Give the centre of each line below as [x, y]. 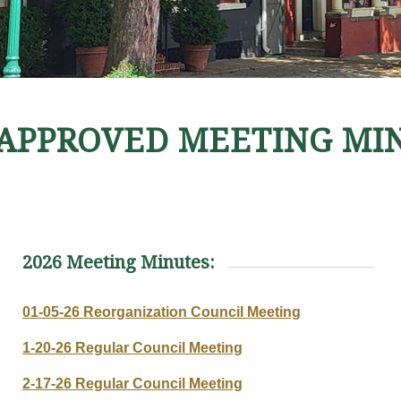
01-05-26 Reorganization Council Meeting [162, 312]
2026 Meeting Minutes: [119, 263]
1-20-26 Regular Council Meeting [133, 347]
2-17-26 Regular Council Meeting [133, 383]
